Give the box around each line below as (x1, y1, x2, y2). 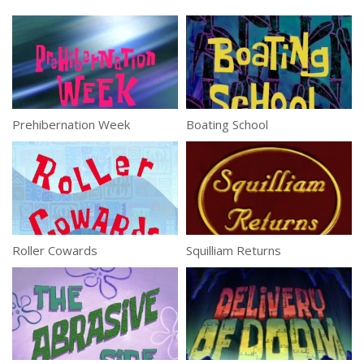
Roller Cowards (12, 241, 97, 258)
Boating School (186, 115, 268, 132)
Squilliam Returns (186, 241, 281, 258)
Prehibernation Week (12, 115, 130, 132)
